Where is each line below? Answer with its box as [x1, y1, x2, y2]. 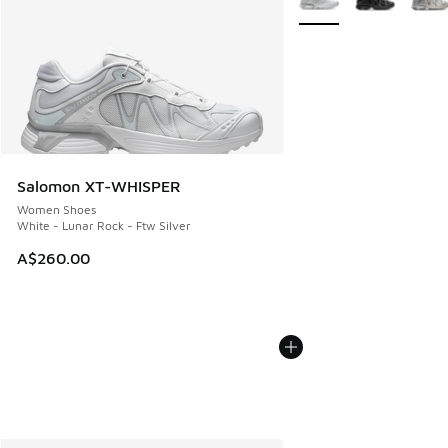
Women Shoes [17, 202, 96, 218]
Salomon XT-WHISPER [17, 177, 181, 196]
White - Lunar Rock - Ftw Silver [17, 218, 191, 234]
